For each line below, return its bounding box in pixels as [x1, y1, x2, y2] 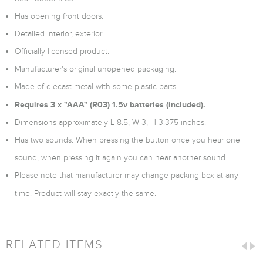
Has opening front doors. [15, 12, 103, 21]
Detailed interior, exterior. [15, 29, 103, 38]
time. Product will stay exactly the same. [15, 189, 156, 198]
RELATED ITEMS [6, 238, 103, 251]
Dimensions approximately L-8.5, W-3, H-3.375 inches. [15, 118, 206, 127]
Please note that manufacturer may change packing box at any [15, 171, 238, 180]
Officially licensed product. [15, 47, 109, 56]
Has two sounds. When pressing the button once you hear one [15, 136, 240, 144]
